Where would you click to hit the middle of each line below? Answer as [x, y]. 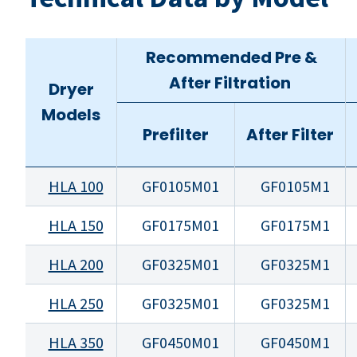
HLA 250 [76, 304]
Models [71, 115]
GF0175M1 [295, 226]
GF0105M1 [295, 186]
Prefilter [176, 135]
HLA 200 [76, 265]
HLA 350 [76, 343]
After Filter [290, 135]
